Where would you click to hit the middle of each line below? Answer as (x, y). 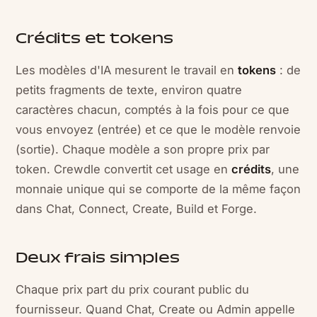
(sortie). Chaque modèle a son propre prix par (143, 149)
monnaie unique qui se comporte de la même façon (158, 189)
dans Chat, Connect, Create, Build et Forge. (137, 209)
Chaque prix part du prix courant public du (133, 289)
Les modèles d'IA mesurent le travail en (127, 70)
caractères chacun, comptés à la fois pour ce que (153, 110)
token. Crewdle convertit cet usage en (124, 169)
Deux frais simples (98, 259)
